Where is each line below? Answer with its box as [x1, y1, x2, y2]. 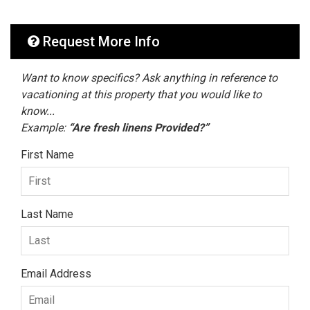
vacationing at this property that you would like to [21, 88, 262, 102]
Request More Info [39, 33, 160, 51]
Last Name [21, 208, 73, 221]
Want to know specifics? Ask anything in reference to [21, 71, 277, 85]
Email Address [21, 267, 91, 281]
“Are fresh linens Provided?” [69, 121, 209, 135]
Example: [21, 121, 69, 135]
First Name [21, 148, 74, 162]
